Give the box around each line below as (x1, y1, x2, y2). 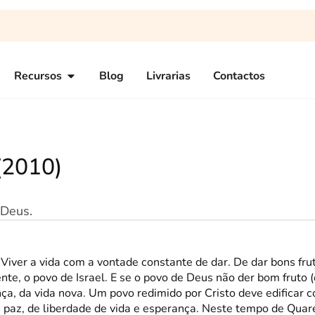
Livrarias (146, 68, 191, 84)
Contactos (213, 68, 265, 84)
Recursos (14, 68, 62, 84)
